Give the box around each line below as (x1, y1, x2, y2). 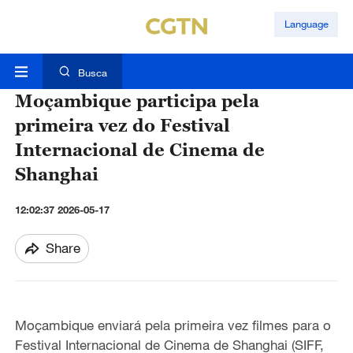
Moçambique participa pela (14, 90, 259, 112)
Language (284, 17, 329, 31)
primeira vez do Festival (14, 114, 230, 136)
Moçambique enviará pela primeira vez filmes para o (14, 317, 331, 334)
